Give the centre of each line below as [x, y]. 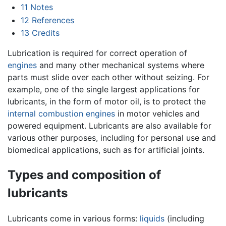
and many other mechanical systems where [121, 65]
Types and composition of [84, 175]
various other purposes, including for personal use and [112, 138]
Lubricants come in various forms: [74, 219]
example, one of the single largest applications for [104, 90]
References [53, 20]
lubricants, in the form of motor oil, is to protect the [107, 102]
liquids [152, 219]
